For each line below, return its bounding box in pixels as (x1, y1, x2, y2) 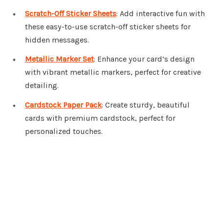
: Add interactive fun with (116, 8, 205, 18)
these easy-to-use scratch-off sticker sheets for (25, 22, 191, 31)
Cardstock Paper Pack (25, 100, 102, 110)
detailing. (25, 81, 59, 90)
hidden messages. (25, 35, 89, 44)
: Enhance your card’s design (94, 54, 195, 64)
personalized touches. (25, 127, 103, 136)
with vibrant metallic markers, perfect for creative (25, 67, 201, 77)
